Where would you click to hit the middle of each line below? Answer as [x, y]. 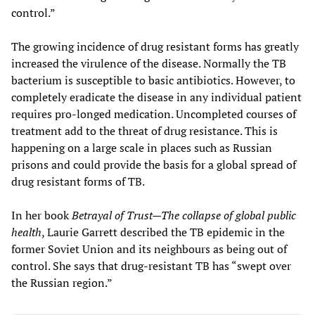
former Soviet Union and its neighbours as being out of [149, 249]
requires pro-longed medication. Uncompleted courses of [154, 114]
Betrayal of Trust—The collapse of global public [184, 215]
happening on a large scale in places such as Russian [142, 147]
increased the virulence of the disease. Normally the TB [149, 63]
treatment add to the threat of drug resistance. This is [144, 130]
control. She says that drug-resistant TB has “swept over [151, 265]
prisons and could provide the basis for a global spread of [154, 164]
